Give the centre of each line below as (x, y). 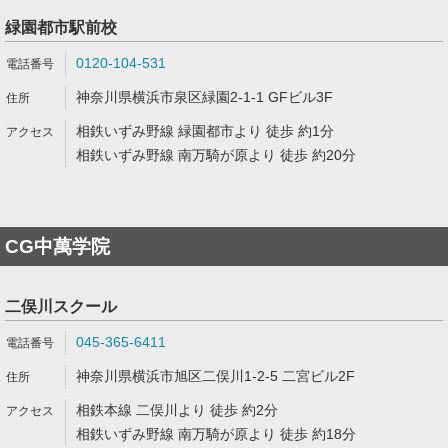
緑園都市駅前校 (61, 27)
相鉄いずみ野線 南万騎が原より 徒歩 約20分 (216, 155)
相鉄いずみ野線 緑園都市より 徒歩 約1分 (205, 131)
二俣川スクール (61, 306)
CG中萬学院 (57, 246)
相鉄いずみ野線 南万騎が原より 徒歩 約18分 (216, 434)
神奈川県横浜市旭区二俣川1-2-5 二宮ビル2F (215, 376)
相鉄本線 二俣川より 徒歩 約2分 (177, 410)
